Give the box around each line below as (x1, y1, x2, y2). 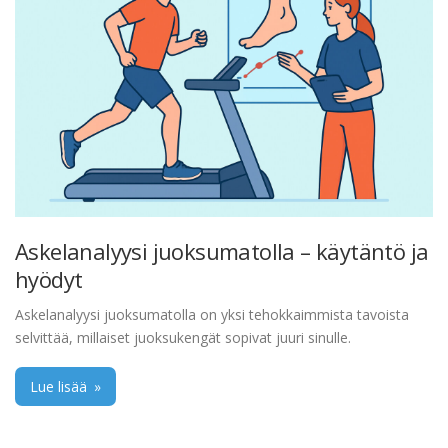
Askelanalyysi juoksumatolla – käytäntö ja (15, 236, 429, 267)
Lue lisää (30, 377, 91, 397)
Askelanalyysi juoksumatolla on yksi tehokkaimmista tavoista (15, 305, 409, 325)
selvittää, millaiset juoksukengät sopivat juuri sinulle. (15, 328, 351, 348)
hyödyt (15, 264, 83, 295)
